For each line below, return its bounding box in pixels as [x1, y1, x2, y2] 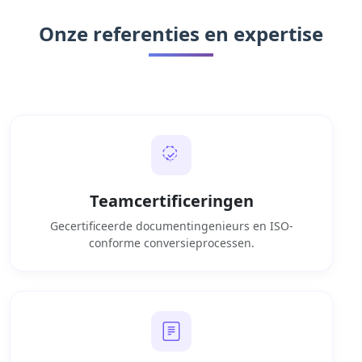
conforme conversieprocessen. [88, 234, 255, 250]
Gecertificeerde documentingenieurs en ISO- [49, 217, 293, 234]
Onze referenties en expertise [39, 19, 323, 47]
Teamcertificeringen [89, 189, 254, 212]
